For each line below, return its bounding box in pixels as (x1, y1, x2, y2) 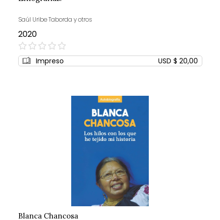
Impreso (35, 56, 64, 66)
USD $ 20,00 (158, 56, 198, 66)
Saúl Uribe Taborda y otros (18, 15, 92, 24)
